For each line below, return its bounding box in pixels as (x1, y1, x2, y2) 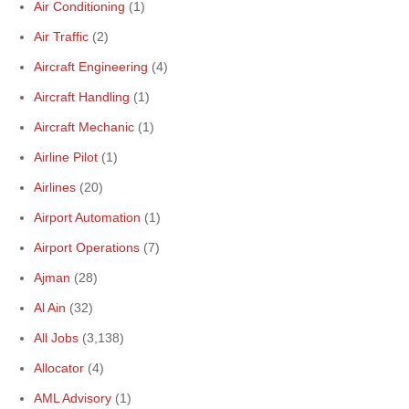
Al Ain (34, 300, 66, 315)
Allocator (34, 361, 84, 375)
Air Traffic (34, 29, 89, 44)
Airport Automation (34, 210, 141, 225)
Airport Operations (34, 240, 140, 255)
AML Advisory (34, 391, 111, 405)
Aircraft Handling (34, 89, 130, 104)
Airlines (34, 180, 76, 194)
